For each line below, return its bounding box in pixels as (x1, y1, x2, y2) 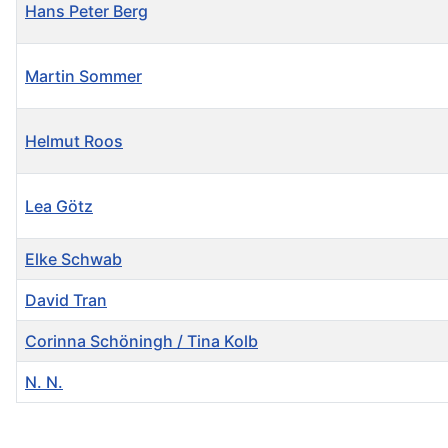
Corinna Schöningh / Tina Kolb (25, 330, 258, 351)
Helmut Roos (25, 130, 123, 151)
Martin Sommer (25, 65, 142, 86)
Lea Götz (25, 195, 93, 216)
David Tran (25, 289, 107, 310)
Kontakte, (15, 403, 86, 424)
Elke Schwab (25, 248, 122, 269)
